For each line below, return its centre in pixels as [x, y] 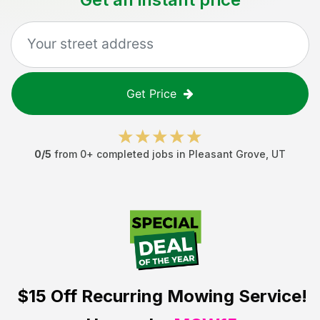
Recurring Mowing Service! [192, 296]
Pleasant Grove [227, 154]
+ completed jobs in [137, 154]
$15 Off [47, 296]
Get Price [151, 94]
